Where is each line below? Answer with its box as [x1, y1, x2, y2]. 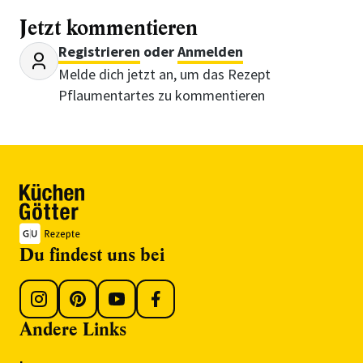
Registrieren [58, 42, 140, 61]
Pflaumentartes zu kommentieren [58, 86, 265, 105]
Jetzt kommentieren [19, 15, 198, 42]
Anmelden [177, 42, 243, 61]
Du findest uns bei [19, 242, 164, 267]
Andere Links [19, 317, 126, 341]
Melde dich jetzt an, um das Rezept [58, 65, 271, 83]
